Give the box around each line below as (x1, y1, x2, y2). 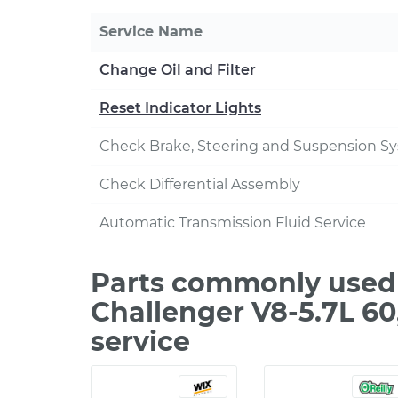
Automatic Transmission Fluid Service (99, 214, 366, 231)
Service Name (99, 23, 203, 40)
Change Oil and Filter (99, 61, 256, 78)
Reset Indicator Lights (99, 99, 261, 116)
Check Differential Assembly (99, 176, 300, 193)
